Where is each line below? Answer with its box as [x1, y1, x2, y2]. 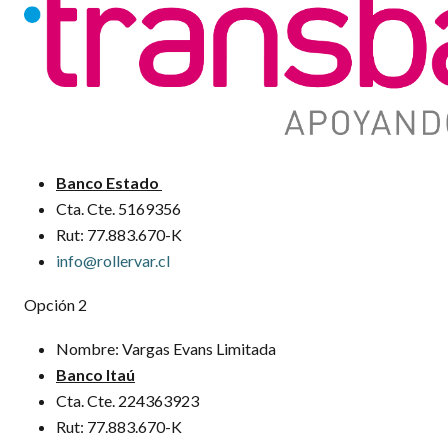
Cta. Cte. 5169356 [56, 199, 181, 218]
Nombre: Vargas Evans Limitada [56, 339, 276, 358]
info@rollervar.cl [56, 251, 170, 270]
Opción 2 [24, 295, 87, 314]
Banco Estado [56, 173, 162, 192]
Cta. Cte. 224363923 [56, 391, 199, 410]
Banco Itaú [56, 365, 135, 384]
